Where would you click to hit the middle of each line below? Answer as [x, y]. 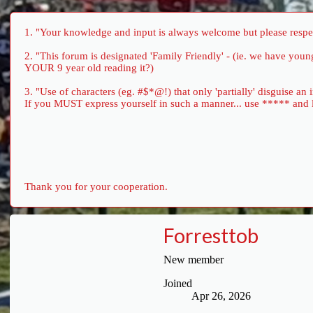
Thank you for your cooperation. [96, 187]
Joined [178, 283]
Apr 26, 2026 [221, 296]
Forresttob [211, 235]
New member [194, 259]
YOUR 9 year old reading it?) [89, 68]
